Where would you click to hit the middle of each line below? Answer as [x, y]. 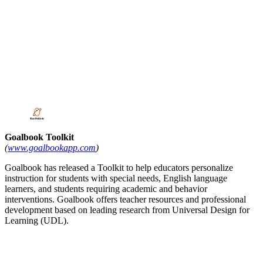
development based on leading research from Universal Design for [127, 210]
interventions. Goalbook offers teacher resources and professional [125, 199]
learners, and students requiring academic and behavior [106, 188]
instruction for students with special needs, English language [116, 178]
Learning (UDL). [37, 220]
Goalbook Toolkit [39, 137]
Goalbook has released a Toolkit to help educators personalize [119, 167]
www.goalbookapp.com [52, 147]
